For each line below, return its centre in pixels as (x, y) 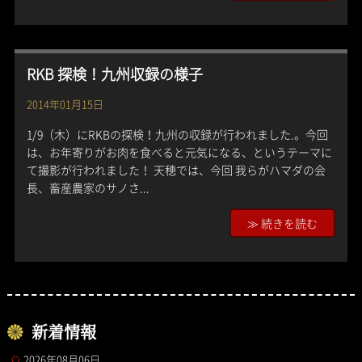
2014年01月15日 (65, 104)
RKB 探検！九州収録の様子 (114, 74)
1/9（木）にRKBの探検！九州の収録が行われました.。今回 (177, 134)
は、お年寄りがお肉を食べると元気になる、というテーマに (179, 152)
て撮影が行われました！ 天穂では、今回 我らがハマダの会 (176, 170)
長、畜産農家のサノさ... (88, 187)
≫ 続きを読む (283, 223)
